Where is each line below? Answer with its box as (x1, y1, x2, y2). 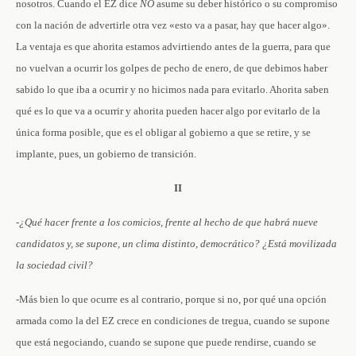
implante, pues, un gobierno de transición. (16, 148, 196, 160)
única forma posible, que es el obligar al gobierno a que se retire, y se (16, 126, 311, 138)
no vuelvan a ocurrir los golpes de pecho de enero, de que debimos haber (16, 62, 327, 74)
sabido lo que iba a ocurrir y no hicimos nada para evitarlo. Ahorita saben (16, 83, 329, 95)
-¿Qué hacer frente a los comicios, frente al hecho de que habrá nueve (16, 216, 318, 228)
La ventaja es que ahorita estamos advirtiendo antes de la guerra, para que (16, 41, 331, 52)
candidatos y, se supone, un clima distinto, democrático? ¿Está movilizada (16, 238, 337, 250)
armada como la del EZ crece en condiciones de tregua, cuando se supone (16, 315, 330, 327)
